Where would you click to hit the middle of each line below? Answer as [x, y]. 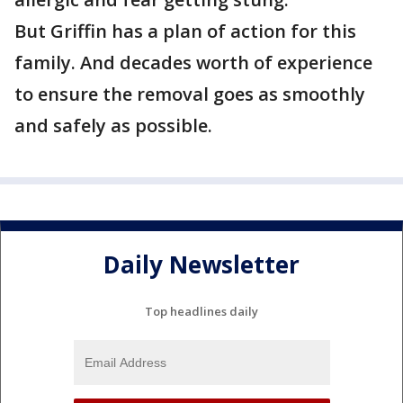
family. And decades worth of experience [193, 63]
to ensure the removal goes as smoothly [190, 94]
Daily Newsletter [201, 265]
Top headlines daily [201, 311]
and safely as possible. [113, 125]
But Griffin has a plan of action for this [185, 31]
